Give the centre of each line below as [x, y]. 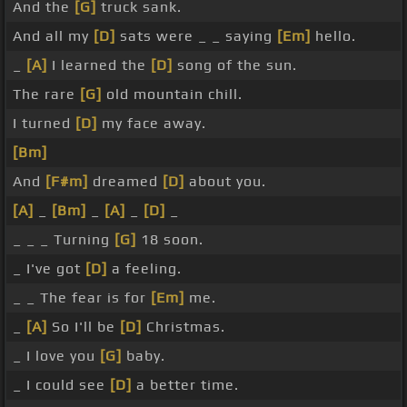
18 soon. [170, 240]
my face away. [152, 124]
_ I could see [61, 385]
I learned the [99, 65]
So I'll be [84, 327]
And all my [53, 36]
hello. [333, 36]
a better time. [185, 385]
